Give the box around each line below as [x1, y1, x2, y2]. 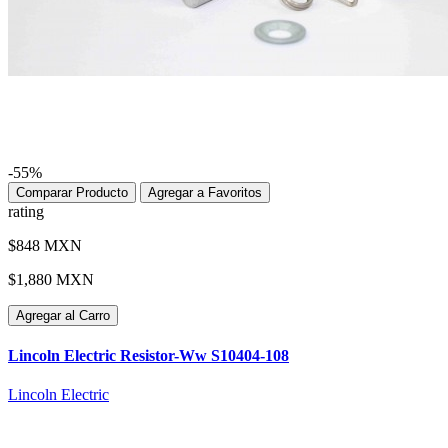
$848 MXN [8, 236, 82, 254]
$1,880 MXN [8, 270, 94, 288]
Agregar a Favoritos [148, 184, 262, 200]
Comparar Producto [16, 184, 128, 200]
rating [8, 202, 44, 220]
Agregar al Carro [16, 307, 110, 323]
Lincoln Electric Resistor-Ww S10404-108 [8, 347, 289, 365]
